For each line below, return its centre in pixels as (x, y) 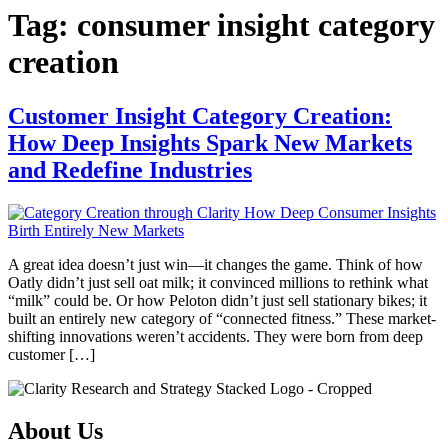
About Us (55, 430)
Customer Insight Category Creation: (200, 115)
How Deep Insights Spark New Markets (210, 142)
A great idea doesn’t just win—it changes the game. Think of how (215, 264)
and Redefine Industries (130, 169)
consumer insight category (256, 25)
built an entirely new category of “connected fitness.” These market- (222, 318)
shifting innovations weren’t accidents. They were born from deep (215, 336)
